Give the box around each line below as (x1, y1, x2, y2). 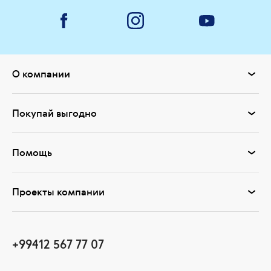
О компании (12, 67, 70, 81)
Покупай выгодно (12, 106, 97, 120)
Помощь (12, 146, 52, 160)
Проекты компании (12, 185, 105, 199)
